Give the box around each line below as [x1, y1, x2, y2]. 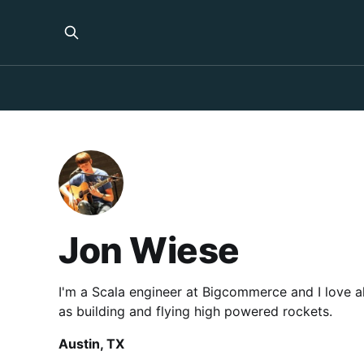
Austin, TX [58, 336, 124, 353]
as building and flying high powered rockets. [58, 303, 332, 320]
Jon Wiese [58, 228, 240, 273]
